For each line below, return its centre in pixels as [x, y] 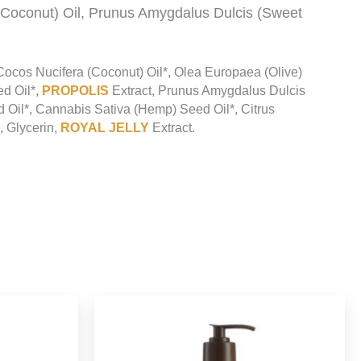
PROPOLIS [75, 91]
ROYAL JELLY [105, 128]
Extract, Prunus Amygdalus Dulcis [207, 91]
